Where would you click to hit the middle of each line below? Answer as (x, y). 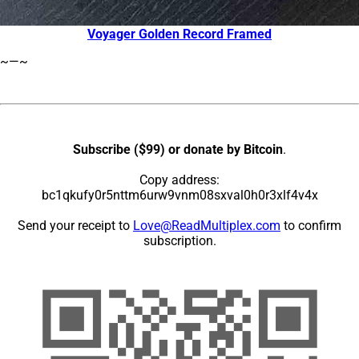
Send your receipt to (75, 225)
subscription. (179, 240)
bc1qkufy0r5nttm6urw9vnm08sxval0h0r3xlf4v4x (179, 195)
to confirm (311, 225)
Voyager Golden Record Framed (179, 34)
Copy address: (179, 179)
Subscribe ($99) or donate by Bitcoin (178, 149)
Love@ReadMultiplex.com (207, 225)
